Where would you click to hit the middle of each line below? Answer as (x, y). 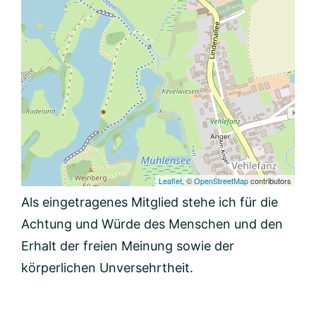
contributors (270, 181)
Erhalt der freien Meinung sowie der (128, 246)
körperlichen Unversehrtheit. (107, 268)
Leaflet (170, 181)
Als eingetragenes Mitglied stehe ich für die (150, 202)
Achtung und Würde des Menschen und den (152, 224)
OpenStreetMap (221, 181)
